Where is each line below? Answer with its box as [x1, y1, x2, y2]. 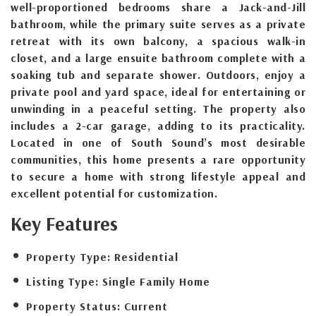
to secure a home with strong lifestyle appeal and [11, 169, 305, 183]
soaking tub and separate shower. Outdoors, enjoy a [11, 67, 305, 82]
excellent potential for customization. [11, 186, 217, 200]
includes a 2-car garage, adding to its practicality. [11, 118, 305, 133]
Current [124, 298, 168, 313]
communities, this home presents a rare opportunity [11, 152, 305, 166]
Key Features [11, 211, 118, 236]
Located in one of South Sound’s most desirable [11, 135, 305, 150]
